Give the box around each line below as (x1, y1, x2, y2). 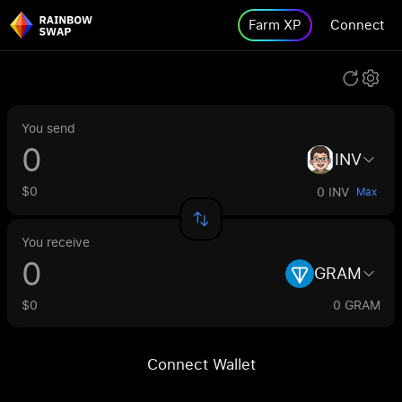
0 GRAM (333, 296, 380, 313)
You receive (22, 233, 90, 250)
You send (22, 119, 75, 136)
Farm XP (249, 15, 301, 34)
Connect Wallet (146, 354, 256, 374)
